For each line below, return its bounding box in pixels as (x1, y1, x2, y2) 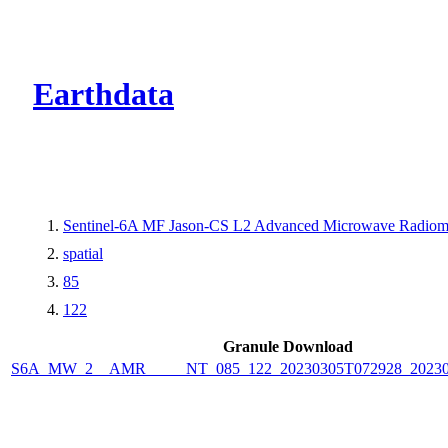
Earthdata (33, 76, 174, 113)
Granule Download (223, 337, 353, 355)
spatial (63, 244, 103, 262)
